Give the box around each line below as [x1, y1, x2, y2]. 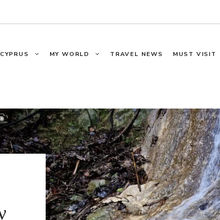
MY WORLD [49, 50, 89, 58]
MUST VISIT [172, 50, 217, 58]
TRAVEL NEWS [110, 50, 163, 58]
